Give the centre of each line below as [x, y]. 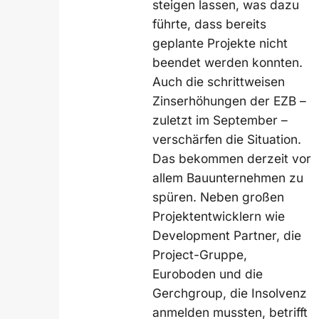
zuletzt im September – [220, 120]
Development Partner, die [227, 236]
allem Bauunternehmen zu [228, 178]
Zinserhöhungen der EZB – [230, 101]
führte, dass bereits [210, 24]
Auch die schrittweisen [219, 82]
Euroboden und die [208, 274]
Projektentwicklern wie [219, 216]
